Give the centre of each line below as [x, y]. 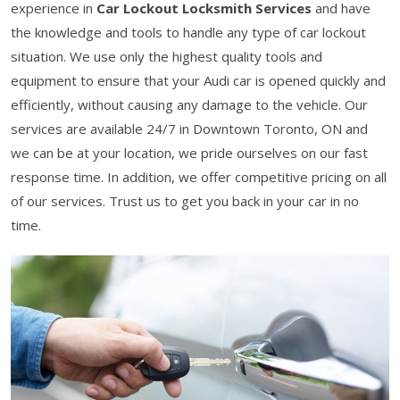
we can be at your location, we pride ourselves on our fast [189, 152]
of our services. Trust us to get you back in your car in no [185, 200]
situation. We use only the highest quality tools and [167, 56]
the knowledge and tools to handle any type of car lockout [188, 32]
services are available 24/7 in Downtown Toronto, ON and [189, 128]
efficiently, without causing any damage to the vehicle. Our [189, 104]
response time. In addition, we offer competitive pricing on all [199, 176]
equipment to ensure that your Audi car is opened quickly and [198, 80]
